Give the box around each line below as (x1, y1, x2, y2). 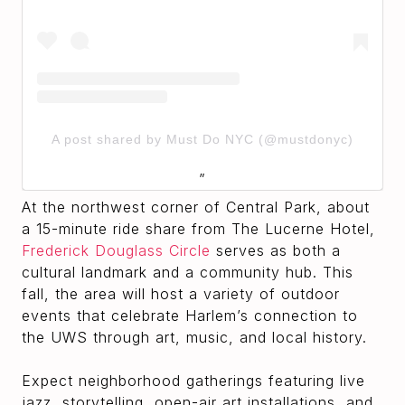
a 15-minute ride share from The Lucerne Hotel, (22, 219, 375, 238)
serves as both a (211, 240, 341, 259)
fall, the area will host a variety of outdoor (22, 284, 340, 303)
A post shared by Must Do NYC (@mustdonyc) (52, 131, 353, 146)
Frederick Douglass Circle (22, 240, 211, 259)
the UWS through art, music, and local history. (22, 327, 367, 346)
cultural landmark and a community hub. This (22, 262, 353, 281)
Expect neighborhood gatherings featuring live (22, 371, 365, 390)
